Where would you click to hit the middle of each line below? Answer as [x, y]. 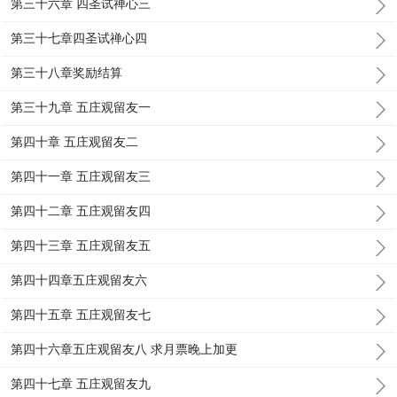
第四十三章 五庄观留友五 [81, 245]
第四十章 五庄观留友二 [75, 142]
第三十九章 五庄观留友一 [81, 107]
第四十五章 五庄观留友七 [81, 315]
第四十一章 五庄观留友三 [81, 176]
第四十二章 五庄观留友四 [81, 211]
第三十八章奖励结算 [67, 73]
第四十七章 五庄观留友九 [81, 384]
